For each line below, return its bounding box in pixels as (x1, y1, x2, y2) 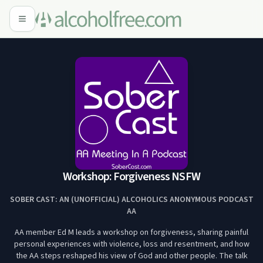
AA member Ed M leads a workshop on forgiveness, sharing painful (15, 227, 248, 238)
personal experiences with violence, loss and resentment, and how (14, 238, 249, 250)
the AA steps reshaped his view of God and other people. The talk (15, 250, 248, 262)
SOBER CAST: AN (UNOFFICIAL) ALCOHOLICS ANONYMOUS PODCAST (9, 194, 254, 205)
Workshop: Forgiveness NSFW (63, 168, 200, 185)
